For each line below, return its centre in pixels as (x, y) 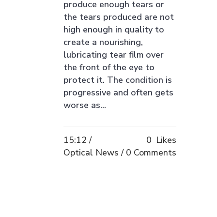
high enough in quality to (114, 29)
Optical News (91, 152)
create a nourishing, (103, 42)
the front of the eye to (109, 67)
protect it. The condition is (118, 80)
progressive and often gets (118, 92)
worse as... (85, 105)
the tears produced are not (119, 17)
